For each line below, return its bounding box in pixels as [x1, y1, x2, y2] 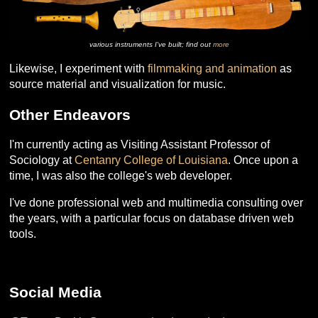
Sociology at [9, 154, 75, 167]
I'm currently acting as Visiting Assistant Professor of [9, 138, 270, 151]
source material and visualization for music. [9, 77, 226, 90]
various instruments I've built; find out [89, 40, 213, 48]
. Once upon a [228, 154, 299, 167]
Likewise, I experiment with [9, 62, 148, 75]
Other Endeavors [9, 106, 131, 123]
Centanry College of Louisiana [75, 154, 229, 167]
